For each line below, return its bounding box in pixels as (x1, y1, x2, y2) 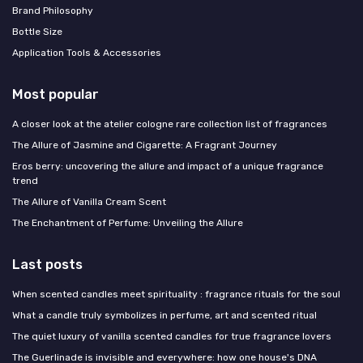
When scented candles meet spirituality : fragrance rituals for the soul (12, 288, 340, 301)
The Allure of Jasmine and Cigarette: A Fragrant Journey (12, 139, 277, 152)
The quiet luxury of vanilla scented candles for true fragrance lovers (12, 331, 331, 343)
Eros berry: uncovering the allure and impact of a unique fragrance (12, 160, 323, 173)
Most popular (12, 86, 99, 103)
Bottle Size (12, 26, 62, 38)
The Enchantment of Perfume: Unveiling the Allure (12, 217, 243, 229)
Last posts (12, 256, 83, 273)
